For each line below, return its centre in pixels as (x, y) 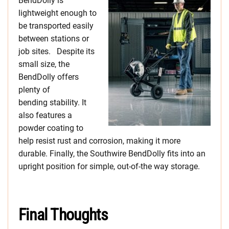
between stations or (54, 39)
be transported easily (56, 26)
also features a (45, 116)
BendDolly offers (49, 77)
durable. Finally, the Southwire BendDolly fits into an (112, 154)
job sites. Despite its (56, 52)
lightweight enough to (58, 13)
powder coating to (51, 128)
